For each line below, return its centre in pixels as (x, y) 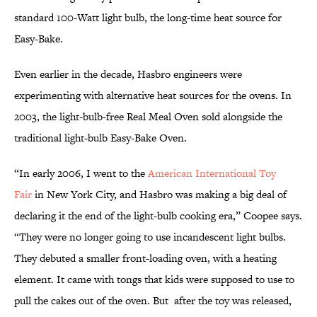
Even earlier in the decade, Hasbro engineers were (128, 74)
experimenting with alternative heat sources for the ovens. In (153, 96)
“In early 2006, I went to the (81, 173)
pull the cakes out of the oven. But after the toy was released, (153, 301)
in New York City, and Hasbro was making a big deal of (159, 195)
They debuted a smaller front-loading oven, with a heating (145, 258)
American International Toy (212, 173)
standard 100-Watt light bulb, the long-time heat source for (148, 18)
